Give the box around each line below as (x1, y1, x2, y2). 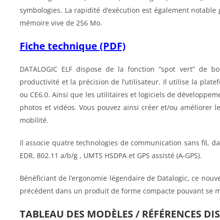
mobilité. (20, 115, 49, 125)
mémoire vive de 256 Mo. (20, 18, 102, 28)
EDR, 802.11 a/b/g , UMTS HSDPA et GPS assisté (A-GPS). (20, 151, 202, 161)
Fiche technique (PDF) (20, 39, 126, 53)
